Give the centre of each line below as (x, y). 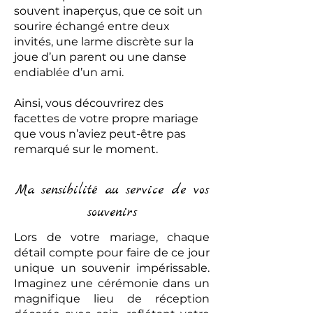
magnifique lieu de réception (112, 299)
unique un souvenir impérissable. (112, 268)
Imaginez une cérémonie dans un (112, 283)
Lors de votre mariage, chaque (112, 237)
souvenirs (112, 212)
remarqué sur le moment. (86, 149)
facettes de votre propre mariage (106, 118)
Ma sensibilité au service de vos (112, 190)
